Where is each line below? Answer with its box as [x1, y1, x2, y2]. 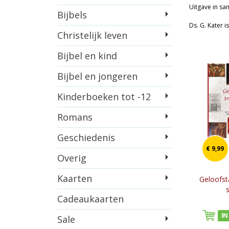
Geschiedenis [57, 131, 115, 144]
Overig [57, 152, 86, 164]
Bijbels [57, 9, 87, 21]
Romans [57, 111, 93, 123]
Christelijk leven [57, 29, 127, 41]
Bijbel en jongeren [57, 70, 138, 82]
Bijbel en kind [57, 50, 117, 62]
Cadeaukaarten [57, 193, 124, 205]
